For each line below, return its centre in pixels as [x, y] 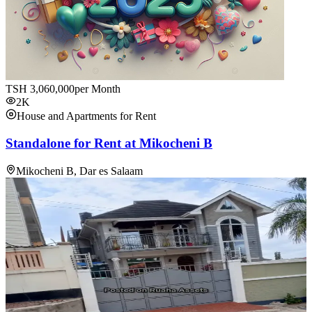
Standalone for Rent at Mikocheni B [109, 143]
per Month [97, 89]
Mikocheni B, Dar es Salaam [79, 171]
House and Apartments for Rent [86, 116]
